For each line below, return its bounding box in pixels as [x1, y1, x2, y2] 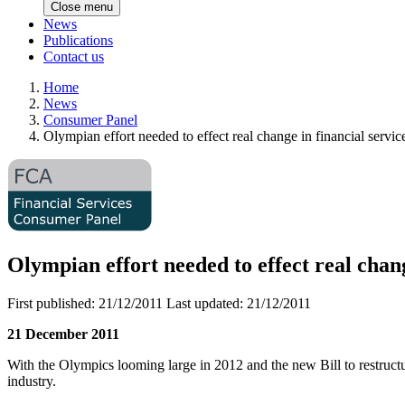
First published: [7, 296, 99, 311]
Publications [43, 33, 113, 49]
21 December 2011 [7, 326, 119, 342]
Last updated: [166, 296, 247, 311]
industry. [7, 373, 56, 389]
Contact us [43, 49, 104, 65]
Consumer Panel [43, 112, 137, 128]
